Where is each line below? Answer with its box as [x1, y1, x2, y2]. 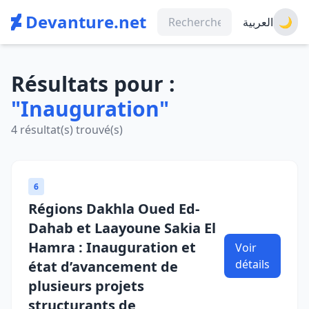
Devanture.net [21, 10, 146, 33]
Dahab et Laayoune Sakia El [28, 219, 216, 237]
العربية [243, 14, 273, 30]
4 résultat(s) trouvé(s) [11, 122, 123, 137]
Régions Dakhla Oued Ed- [28, 199, 199, 218]
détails [235, 257, 270, 272]
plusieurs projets [28, 277, 144, 295]
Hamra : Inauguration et [28, 238, 196, 257]
